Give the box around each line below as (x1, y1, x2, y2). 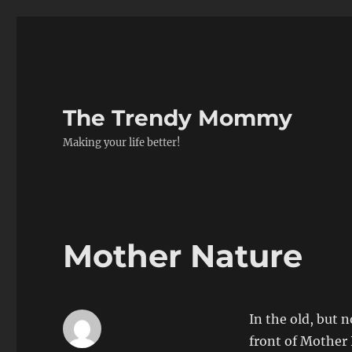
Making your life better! (63, 136, 181, 149)
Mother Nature (63, 236, 303, 275)
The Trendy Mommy (63, 104, 293, 131)
